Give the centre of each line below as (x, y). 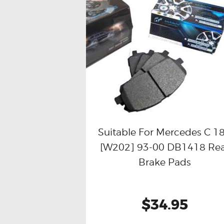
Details (208, 147)
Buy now (130, 147)
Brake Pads (164, 162)
